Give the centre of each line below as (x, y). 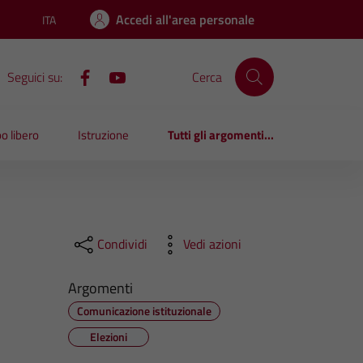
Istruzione (104, 135)
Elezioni (108, 336)
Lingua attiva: (73, 27)
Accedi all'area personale (185, 19)
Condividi (122, 244)
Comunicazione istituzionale (144, 310)
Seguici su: (34, 77)
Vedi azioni (212, 244)
